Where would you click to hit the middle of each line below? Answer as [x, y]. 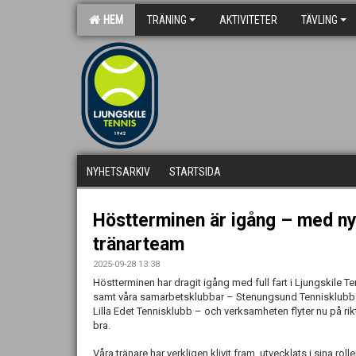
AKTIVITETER [248, 20]
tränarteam [139, 244]
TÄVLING [319, 20]
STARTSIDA [195, 172]
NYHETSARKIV [118, 172]
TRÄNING [167, 20]
